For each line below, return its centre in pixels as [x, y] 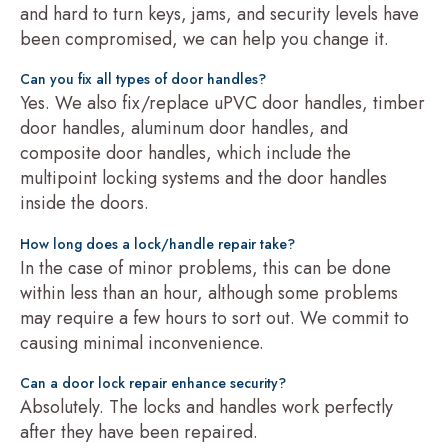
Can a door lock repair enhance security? [153, 383]
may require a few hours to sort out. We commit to [214, 317]
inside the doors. [84, 203]
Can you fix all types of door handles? [143, 79]
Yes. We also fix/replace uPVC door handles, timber [222, 103]
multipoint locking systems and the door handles [203, 178]
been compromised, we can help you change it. [204, 38]
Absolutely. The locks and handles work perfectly [206, 407]
